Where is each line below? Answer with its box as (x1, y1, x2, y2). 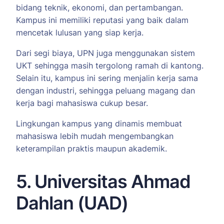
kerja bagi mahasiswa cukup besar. (16, 98, 148, 108)
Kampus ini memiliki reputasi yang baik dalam (16, 15, 188, 25)
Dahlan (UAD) (16, 192, 128, 214)
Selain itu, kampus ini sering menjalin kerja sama (16, 73, 198, 83)
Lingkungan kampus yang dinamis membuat (16, 118, 182, 129)
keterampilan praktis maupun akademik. (16, 143, 167, 154)
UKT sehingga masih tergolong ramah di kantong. (16, 60, 203, 71)
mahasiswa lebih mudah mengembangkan (16, 131, 173, 141)
